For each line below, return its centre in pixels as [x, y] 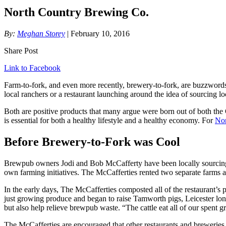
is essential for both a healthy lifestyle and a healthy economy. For [109, 121]
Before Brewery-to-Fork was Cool [92, 142]
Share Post [21, 51]
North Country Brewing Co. [76, 12]
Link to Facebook [32, 68]
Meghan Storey [41, 34]
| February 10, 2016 [98, 34]
